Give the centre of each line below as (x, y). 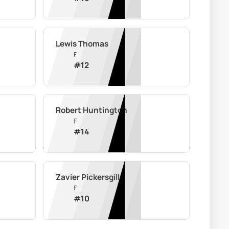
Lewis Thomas (82, 43)
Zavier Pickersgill (88, 177)
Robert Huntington (92, 110)
